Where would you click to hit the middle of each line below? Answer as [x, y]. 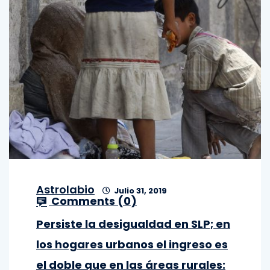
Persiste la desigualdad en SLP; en [133, 224]
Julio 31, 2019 [140, 191]
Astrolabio [65, 190]
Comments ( [86, 201]
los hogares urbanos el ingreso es [132, 244]
